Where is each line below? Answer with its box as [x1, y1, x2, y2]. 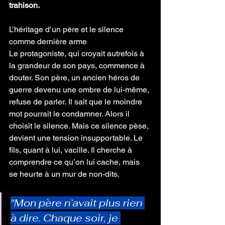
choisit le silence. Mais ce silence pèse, [9, 121, 151, 131]
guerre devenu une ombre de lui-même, [9, 85, 151, 94]
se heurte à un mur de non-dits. [9, 169, 120, 179]
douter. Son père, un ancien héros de [9, 73, 142, 82]
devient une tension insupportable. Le [9, 133, 145, 143]
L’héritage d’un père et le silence [9, 25, 126, 34]
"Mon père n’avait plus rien [11, 196, 145, 209]
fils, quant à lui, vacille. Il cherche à [9, 145, 134, 155]
